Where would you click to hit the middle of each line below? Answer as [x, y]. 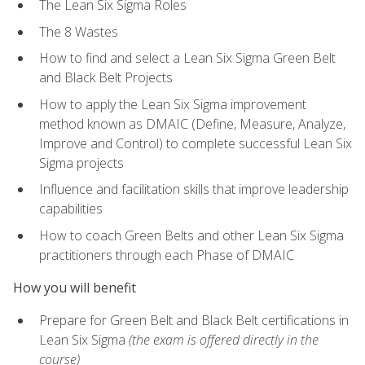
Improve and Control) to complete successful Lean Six [196, 143]
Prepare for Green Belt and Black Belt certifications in [194, 321]
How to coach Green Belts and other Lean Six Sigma [191, 235]
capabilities [71, 209]
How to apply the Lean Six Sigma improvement [173, 104]
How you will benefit [75, 288]
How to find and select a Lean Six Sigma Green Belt [187, 58]
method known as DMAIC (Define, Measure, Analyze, [192, 123]
